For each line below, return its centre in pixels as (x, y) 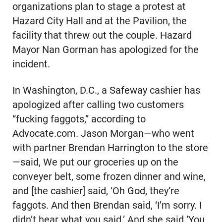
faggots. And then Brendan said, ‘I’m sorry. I (107, 205)
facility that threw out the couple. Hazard (102, 36)
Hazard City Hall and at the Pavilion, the (99, 21)
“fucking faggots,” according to (79, 119)
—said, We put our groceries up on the (95, 162)
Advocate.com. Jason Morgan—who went (103, 133)
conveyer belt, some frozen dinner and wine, (109, 176)
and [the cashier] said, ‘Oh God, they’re (96, 191)
